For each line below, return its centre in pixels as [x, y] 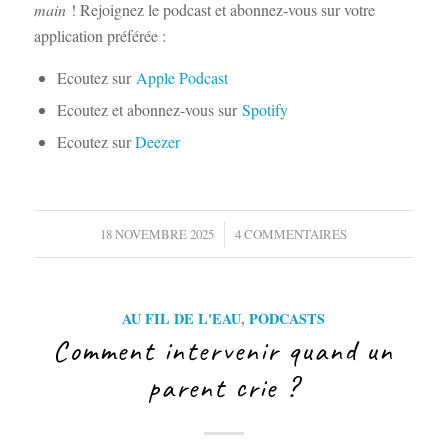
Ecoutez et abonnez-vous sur [149, 110]
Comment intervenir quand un [224, 351]
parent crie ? [224, 388]
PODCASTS [287, 319]
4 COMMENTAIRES [291, 234]
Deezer [157, 142]
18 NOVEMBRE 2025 [157, 234]
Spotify [264, 110]
